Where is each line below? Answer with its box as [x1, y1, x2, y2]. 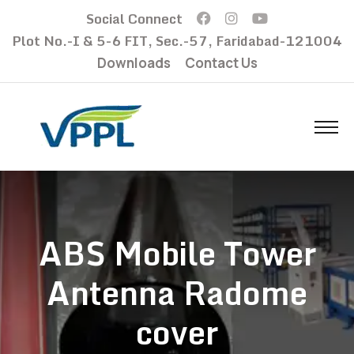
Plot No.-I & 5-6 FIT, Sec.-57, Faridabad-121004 [12, 30, 342, 51]
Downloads [96, 54, 171, 72]
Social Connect [86, 8, 183, 29]
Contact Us [184, 54, 258, 72]
